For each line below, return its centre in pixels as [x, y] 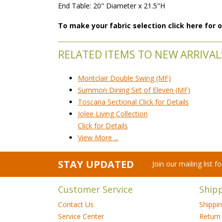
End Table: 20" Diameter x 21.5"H [111, 6]
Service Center [81, 216]
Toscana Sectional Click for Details [133, 102]
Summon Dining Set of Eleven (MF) [134, 90]
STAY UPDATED [96, 164]
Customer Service [95, 189]
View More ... [98, 138]
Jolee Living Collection [113, 114]
